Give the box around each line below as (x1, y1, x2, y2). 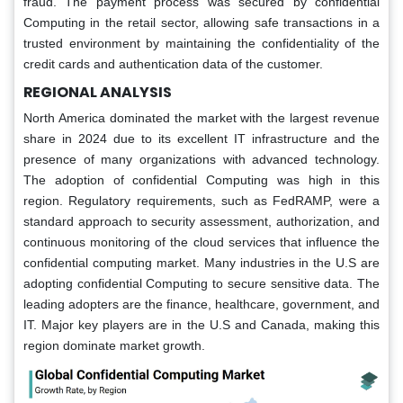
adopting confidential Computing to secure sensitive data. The (23, 275, 380, 291)
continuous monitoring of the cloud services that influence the (23, 234, 380, 249)
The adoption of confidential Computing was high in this (23, 172, 380, 187)
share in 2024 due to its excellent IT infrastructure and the (23, 130, 380, 146)
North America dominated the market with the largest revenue (23, 110, 380, 125)
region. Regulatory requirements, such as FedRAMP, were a (23, 193, 380, 208)
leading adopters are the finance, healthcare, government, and (23, 296, 380, 311)
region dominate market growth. (23, 337, 205, 353)
